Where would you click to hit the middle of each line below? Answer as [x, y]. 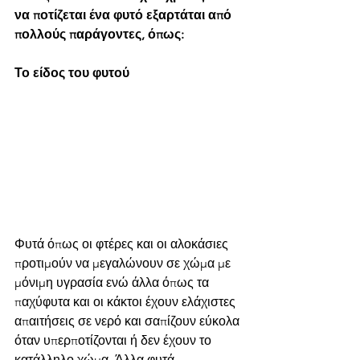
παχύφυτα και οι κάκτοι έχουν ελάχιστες [127, 301]
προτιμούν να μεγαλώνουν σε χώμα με [124, 263]
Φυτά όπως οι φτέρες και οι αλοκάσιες [123, 243]
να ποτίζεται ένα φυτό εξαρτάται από [125, 14]
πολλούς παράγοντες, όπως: [99, 34]
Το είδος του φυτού [74, 72]
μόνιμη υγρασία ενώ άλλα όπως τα [113, 282]
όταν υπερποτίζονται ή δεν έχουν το [115, 340]
